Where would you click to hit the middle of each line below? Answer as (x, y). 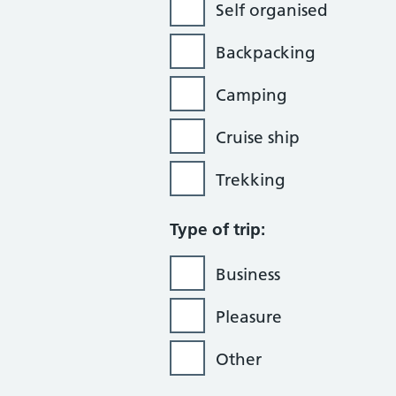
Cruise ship (258, 137)
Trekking (251, 180)
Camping (251, 95)
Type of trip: (217, 229)
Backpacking (266, 53)
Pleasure (249, 317)
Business (248, 274)
